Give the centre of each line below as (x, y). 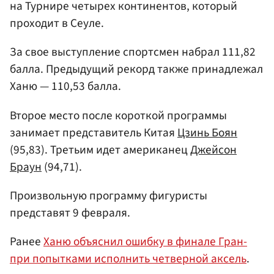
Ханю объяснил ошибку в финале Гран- (145, 241)
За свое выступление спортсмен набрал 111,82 (133, 52)
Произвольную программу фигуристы (109, 195)
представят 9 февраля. (70, 213)
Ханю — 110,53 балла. (65, 87)
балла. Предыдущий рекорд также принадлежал (136, 69)
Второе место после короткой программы (118, 115)
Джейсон (213, 150)
